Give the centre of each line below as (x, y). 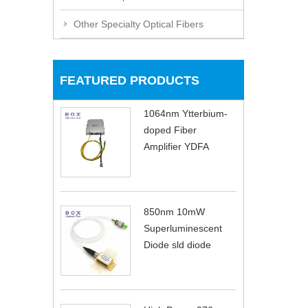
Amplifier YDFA (176, 146)
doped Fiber (170, 130)
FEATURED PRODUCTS (130, 80)
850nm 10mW (174, 211)
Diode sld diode (177, 244)
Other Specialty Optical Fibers (139, 24)
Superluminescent (183, 228)
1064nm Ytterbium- (186, 113)
